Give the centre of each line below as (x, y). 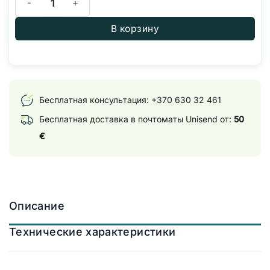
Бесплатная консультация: (95, 99)
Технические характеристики (93, 231)
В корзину (135, 28)
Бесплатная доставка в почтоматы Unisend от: (137, 119)
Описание (37, 206)
